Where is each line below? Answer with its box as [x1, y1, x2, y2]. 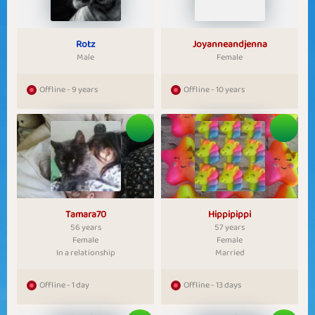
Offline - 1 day [39, 278, 89, 292]
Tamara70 [65, 207, 106, 222]
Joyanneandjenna [192, 37, 267, 52]
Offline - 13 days [183, 278, 241, 292]
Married [214, 246, 245, 259]
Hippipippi [208, 207, 251, 222]
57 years [214, 221, 245, 234]
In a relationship [56, 246, 115, 259]
